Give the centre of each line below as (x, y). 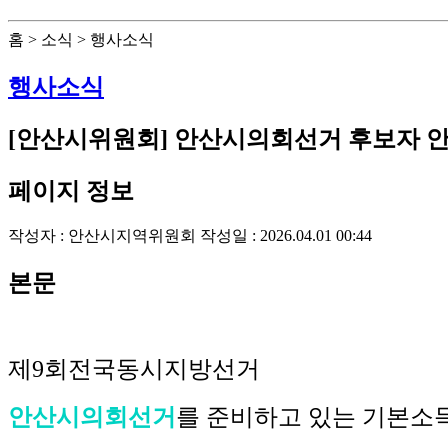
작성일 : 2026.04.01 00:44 (286, 236)
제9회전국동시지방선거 (134, 369)
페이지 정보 (71, 190)
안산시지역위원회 (132, 236)
